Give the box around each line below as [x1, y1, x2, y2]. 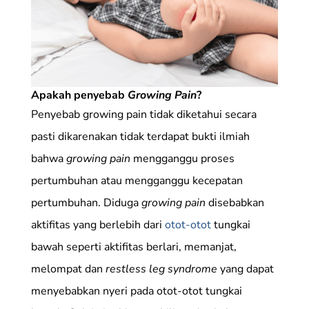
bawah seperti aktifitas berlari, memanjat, [30, 239, 237, 255]
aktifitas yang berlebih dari [30, 217, 165, 232]
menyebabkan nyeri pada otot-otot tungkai [30, 283, 242, 299]
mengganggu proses [130, 150, 235, 166]
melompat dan [30, 261, 106, 277]
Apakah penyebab [30, 87, 128, 103]
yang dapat [217, 261, 274, 277]
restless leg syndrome [105, 261, 217, 277]
